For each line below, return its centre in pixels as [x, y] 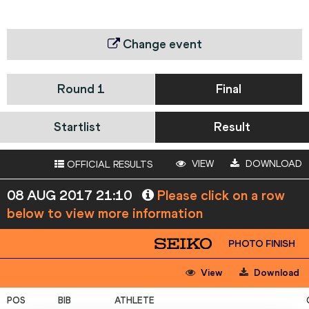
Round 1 [81, 89]
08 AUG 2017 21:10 [71, 196]
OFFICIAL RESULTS [108, 165]
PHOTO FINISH [262, 244]
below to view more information [105, 213]
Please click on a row [219, 196]
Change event [161, 44]
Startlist [77, 127]
